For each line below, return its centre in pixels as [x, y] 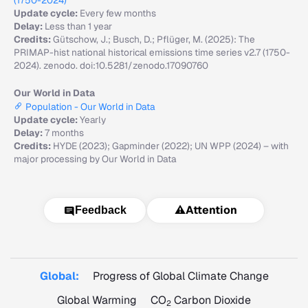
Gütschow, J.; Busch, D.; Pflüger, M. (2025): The [154, 39]
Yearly [93, 120]
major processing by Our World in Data [95, 159]
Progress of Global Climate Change [180, 276]
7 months [64, 133]
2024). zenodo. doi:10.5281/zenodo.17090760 [111, 65]
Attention [211, 210]
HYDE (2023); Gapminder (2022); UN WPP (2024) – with [171, 146]
